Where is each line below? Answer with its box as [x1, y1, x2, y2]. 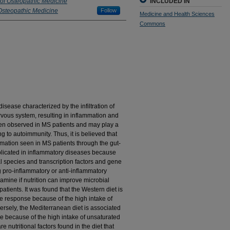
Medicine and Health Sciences [140, 11, 215, 17]
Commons [140, 21, 165, 27]
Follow [101, 7, 117, 13]
